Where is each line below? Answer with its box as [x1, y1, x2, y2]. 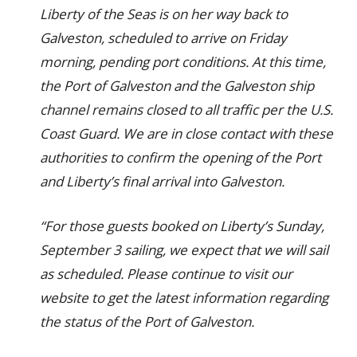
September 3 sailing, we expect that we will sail [40, 241, 328, 259]
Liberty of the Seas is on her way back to [40, 5, 288, 23]
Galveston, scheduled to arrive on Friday [40, 29, 287, 47]
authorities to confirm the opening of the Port [40, 148, 321, 167]
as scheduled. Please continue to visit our [40, 265, 292, 283]
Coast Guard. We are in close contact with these [40, 124, 333, 143]
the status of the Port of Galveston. [40, 312, 254, 331]
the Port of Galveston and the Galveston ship [40, 76, 314, 95]
